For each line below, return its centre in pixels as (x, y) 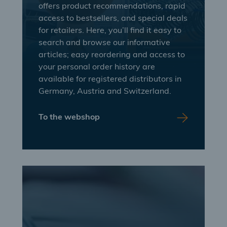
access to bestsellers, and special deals (113, 19)
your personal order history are (97, 67)
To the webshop (69, 118)
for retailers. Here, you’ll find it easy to (110, 31)
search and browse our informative (104, 43)
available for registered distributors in (110, 80)
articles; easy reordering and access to (112, 55)
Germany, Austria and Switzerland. (105, 92)
